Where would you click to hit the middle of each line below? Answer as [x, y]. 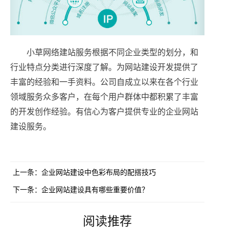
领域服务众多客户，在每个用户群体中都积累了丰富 [104, 97]
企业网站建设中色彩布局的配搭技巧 [99, 173]
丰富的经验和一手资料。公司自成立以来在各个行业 [104, 82]
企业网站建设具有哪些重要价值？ [95, 191]
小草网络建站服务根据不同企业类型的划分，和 [112, 53]
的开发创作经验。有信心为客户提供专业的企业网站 [104, 112]
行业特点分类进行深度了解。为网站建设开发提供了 [104, 67]
